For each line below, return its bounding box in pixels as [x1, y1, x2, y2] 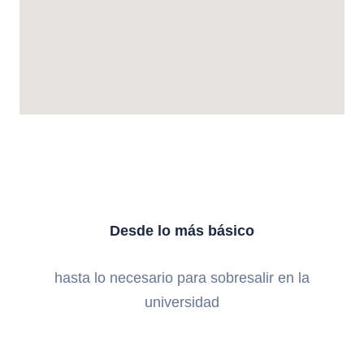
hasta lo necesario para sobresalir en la [54, 269, 310, 287]
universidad [145, 293, 219, 311]
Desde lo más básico [110, 222, 254, 240]
